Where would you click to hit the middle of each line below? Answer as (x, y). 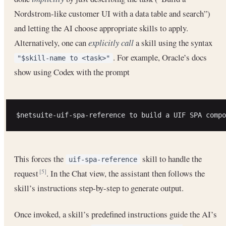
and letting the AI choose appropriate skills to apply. (101, 28)
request (27, 173)
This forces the (40, 158)
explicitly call (111, 42)
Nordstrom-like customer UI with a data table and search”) (112, 13)
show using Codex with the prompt (72, 72)
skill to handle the (171, 158)
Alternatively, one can (51, 42)
